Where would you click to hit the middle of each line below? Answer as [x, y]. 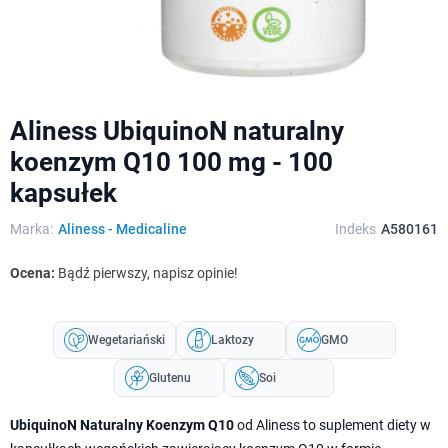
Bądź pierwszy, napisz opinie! [148, 272]
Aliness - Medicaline [122, 228]
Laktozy [232, 339]
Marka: [31, 228]
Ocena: [34, 272]
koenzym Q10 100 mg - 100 [171, 161]
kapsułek [63, 192]
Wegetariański [126, 339]
